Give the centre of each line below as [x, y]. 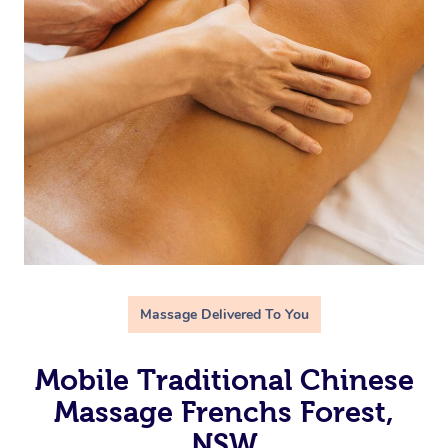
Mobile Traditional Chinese [224, 379]
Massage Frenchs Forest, [224, 411]
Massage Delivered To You [224, 314]
